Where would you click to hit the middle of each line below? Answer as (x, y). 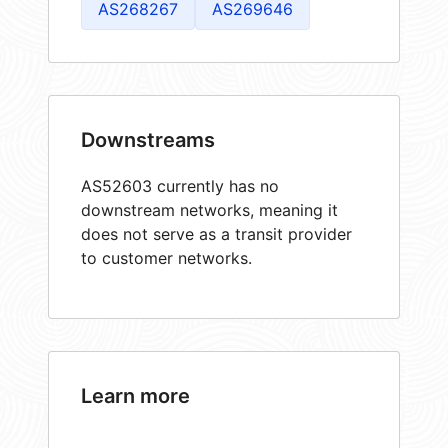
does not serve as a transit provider (216, 233)
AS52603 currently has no (180, 185)
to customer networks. (166, 257)
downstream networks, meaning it (209, 209)
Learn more (135, 395)
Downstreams (148, 139)
